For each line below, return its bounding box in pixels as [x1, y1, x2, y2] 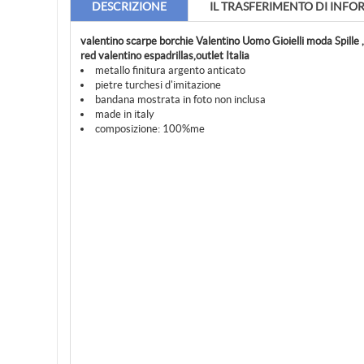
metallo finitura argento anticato [95, 64, 245, 76]
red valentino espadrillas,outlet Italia [80, 50, 249, 62]
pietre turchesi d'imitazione [95, 79, 221, 91]
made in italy [95, 108, 154, 120]
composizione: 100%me [95, 123, 205, 135]
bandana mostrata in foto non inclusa [95, 93, 266, 106]
